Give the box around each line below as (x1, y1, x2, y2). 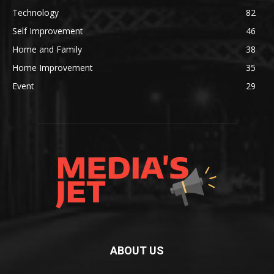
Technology (12, 7, 59, 19)
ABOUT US (110, 244, 164, 257)
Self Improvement (12, 25, 83, 37)
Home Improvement (12, 62, 93, 74)
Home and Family (12, 43, 82, 56)
